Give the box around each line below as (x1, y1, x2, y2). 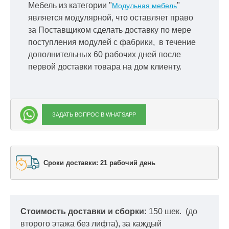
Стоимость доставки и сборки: (20, 207, 149, 216)
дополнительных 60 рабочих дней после (28, 50, 181, 59)
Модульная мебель (112, 2, 177, 10)
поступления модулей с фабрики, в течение (28, 38, 196, 47)
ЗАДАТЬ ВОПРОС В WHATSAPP (52, 111, 136, 118)
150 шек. (149, 207, 184, 216)
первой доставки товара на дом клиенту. (28, 62, 181, 72)
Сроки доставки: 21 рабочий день (43, 158, 155, 167)
